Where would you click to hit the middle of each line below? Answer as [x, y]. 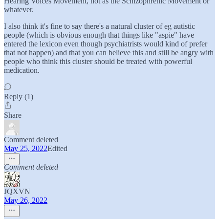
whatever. [19, 10]
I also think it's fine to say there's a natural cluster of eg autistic [99, 26]
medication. [22, 70]
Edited [57, 148]
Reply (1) [19, 97]
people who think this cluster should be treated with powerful [98, 61]
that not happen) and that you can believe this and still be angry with [109, 53]
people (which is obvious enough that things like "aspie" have [99, 35]
